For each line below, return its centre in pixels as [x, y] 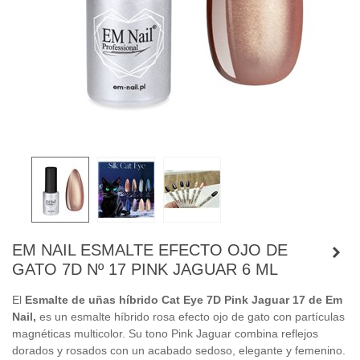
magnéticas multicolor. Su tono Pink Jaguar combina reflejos [165, 333]
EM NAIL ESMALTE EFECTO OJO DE [150, 250]
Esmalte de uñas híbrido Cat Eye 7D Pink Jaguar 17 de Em [184, 300]
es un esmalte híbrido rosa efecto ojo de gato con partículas [190, 317]
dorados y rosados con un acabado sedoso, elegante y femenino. [179, 350]
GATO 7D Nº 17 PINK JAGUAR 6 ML [145, 269]
